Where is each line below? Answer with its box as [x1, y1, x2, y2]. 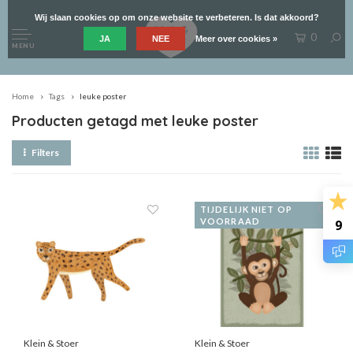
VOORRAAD [200, 216, 260, 227]
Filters [31, 147, 60, 158]
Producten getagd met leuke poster [12, 112, 258, 130]
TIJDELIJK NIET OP [200, 204, 292, 215]
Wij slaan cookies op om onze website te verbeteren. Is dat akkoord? [34, 13, 319, 22]
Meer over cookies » [195, 34, 277, 43]
